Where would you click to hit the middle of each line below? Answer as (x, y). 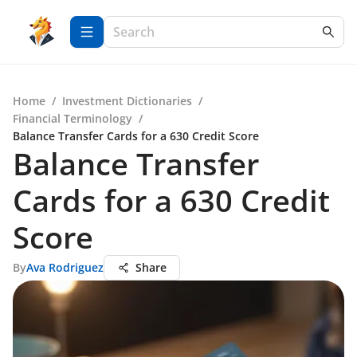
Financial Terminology (73, 118)
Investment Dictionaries (127, 101)
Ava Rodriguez (65, 267)
